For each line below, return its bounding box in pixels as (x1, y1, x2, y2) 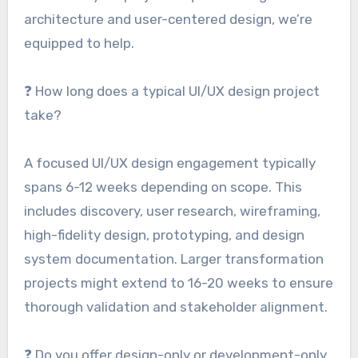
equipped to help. (23, 34, 134, 51)
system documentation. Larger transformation (23, 250, 324, 267)
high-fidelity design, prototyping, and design (23, 226, 304, 243)
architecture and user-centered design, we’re (23, 10, 312, 27)
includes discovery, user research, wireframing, (23, 202, 320, 219)
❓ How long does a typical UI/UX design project (23, 82, 320, 99)
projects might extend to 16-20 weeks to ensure (23, 274, 333, 291)
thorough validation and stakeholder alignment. (23, 298, 328, 315)
